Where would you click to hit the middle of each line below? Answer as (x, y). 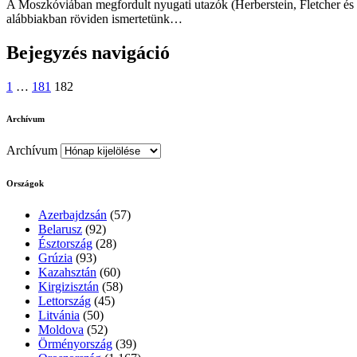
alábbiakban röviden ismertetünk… (94, 19)
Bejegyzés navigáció (88, 53)
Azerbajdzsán (73, 214)
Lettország (65, 300)
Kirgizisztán (69, 286)
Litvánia (59, 315)
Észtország (65, 243)
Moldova (61, 329)
